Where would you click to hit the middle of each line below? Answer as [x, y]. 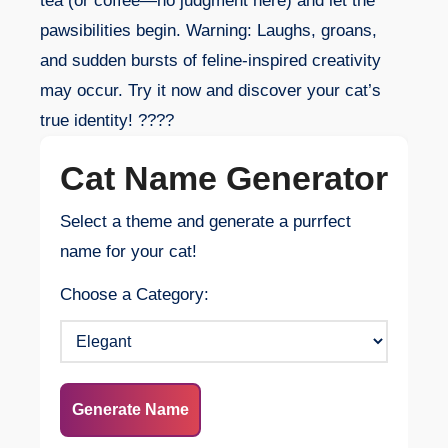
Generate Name [130, 409]
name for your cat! [128, 251]
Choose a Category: [134, 294]
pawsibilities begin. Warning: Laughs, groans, [208, 31]
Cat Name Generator [224, 178]
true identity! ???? [107, 121]
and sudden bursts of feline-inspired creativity [210, 61]
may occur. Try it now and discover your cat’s [210, 91]
